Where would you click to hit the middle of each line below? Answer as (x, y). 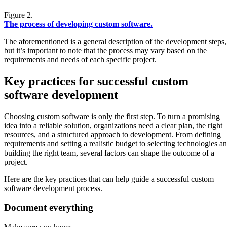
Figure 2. (18, 15)
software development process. (53, 188)
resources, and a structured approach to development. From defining (112, 134)
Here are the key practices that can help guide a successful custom (109, 179)
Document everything (49, 208)
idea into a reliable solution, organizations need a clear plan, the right (113, 125)
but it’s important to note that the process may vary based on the (105, 50)
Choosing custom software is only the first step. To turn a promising (112, 116)
